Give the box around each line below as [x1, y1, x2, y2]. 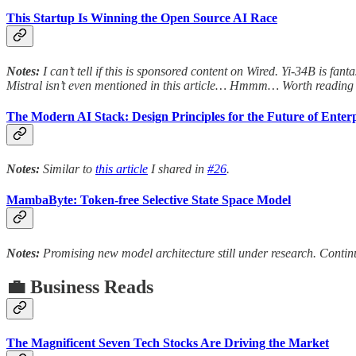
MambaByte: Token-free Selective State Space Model [6, 193, 291, 207]
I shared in [148, 162, 207, 176]
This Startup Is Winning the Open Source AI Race [6, 11, 277, 25]
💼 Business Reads [6, 276, 153, 297]
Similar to [40, 162, 95, 176]
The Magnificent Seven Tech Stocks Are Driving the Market [6, 335, 329, 350]
